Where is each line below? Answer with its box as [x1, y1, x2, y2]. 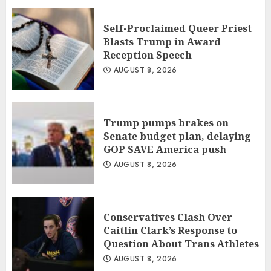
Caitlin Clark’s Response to [103, 223, 237, 237]
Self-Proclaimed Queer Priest [103, 21, 252, 35]
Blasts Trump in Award [103, 34, 221, 48]
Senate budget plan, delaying [103, 129, 251, 143]
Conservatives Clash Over [103, 210, 232, 224]
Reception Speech [103, 48, 192, 62]
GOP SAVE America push [103, 142, 226, 156]
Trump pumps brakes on [103, 116, 229, 129]
